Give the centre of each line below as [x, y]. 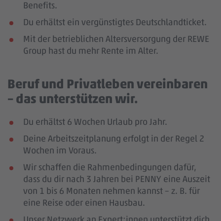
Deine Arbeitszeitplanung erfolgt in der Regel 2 [114, 139]
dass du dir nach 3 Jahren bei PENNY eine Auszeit [117, 179]
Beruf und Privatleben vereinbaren [108, 84]
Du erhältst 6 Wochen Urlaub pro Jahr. [95, 122]
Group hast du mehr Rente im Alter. [91, 51]
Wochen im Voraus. [60, 150]
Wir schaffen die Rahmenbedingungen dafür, [110, 167]
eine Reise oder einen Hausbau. [84, 203]
